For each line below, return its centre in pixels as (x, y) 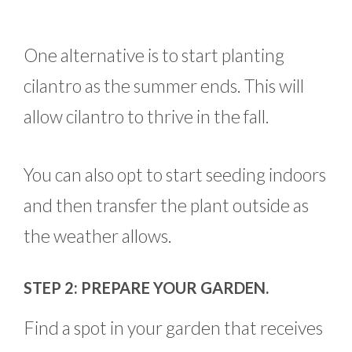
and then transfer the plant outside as (166, 205)
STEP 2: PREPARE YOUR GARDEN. (146, 288)
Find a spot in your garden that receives (173, 328)
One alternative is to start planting (154, 55)
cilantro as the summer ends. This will (164, 86)
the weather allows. (98, 235)
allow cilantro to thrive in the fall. (147, 117)
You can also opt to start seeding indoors (175, 174)
